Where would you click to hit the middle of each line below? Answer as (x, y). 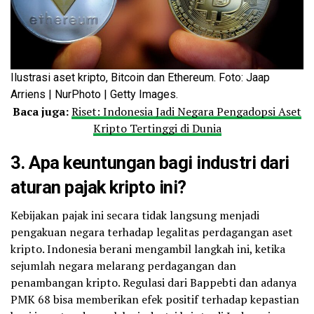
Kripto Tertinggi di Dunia (157, 128)
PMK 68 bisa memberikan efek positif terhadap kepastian (155, 299)
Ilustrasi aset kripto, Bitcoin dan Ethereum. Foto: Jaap (140, 77)
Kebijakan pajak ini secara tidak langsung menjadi (135, 215)
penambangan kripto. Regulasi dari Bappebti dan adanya (153, 282)
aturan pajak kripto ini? (98, 187)
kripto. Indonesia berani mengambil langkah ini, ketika (148, 248)
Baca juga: (41, 111)
